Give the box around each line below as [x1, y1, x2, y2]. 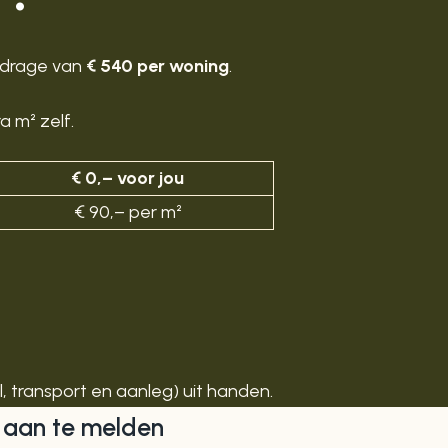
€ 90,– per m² [73, 201, 182, 224]
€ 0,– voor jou [71, 167, 184, 190]
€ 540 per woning [85, 55, 229, 78]
